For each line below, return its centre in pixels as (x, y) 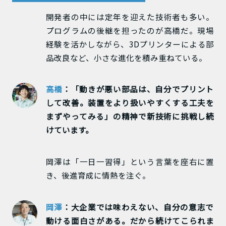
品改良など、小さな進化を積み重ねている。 (126, 57)
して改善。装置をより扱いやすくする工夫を (130, 103)
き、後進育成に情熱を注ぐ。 (98, 175)
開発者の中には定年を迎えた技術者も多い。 (130, 16)
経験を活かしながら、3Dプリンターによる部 (130, 44)
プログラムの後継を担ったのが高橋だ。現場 (130, 30)
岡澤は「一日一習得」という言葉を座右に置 (130, 162)
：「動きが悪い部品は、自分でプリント (138, 89)
